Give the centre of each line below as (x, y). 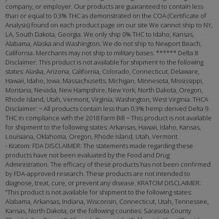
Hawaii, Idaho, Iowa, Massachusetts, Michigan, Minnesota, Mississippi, (105, 81)
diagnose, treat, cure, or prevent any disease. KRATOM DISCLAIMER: (103, 183)
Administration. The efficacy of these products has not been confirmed (108, 164)
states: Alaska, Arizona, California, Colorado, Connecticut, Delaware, (103, 72)
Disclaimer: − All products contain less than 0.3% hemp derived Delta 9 (107, 109)
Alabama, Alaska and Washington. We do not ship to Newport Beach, (104, 44)
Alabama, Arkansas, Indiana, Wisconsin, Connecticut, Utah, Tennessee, (107, 202)
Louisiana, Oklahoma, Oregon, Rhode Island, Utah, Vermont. (92, 137)
